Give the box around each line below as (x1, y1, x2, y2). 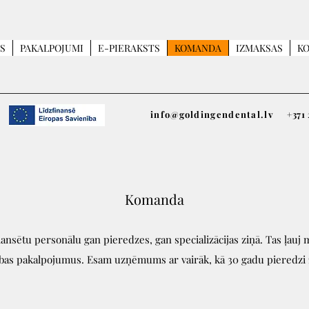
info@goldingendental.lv (150, 108, 274, 120)
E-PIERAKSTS (98, 41, 160, 54)
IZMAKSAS (236, 41, 283, 54)
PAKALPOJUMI (20, 41, 83, 54)
